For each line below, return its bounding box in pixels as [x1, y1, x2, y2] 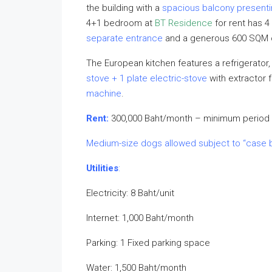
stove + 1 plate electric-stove [86, 73, 209, 84]
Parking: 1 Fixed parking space [86, 237, 210, 248]
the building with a [86, 2, 162, 13]
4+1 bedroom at [86, 18, 155, 29]
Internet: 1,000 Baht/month [86, 212, 194, 223]
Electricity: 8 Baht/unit [86, 188, 174, 199]
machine [86, 88, 121, 99]
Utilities [86, 163, 118, 174]
